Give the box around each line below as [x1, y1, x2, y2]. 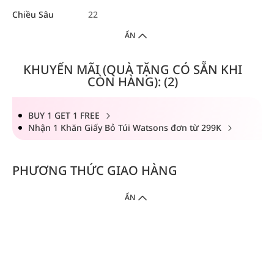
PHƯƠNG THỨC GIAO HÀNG [12, 162, 177, 179]
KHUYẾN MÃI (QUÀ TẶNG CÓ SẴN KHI [23, 61, 242, 78]
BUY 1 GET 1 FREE [28, 109, 102, 122]
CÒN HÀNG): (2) [87, 73, 178, 91]
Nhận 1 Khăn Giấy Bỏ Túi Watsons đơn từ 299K [28, 122, 224, 134]
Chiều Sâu [12, 9, 54, 21]
